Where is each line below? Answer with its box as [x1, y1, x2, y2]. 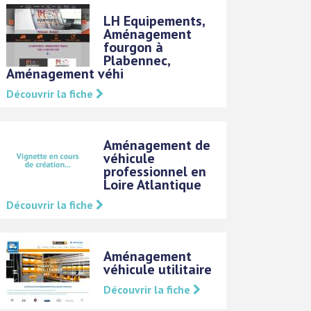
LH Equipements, [103, 11, 205, 30]
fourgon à [103, 37, 164, 56]
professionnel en [103, 162, 207, 180]
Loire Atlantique [103, 175, 202, 194]
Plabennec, [103, 51, 171, 69]
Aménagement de [103, 135, 211, 154]
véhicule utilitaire [103, 260, 212, 278]
